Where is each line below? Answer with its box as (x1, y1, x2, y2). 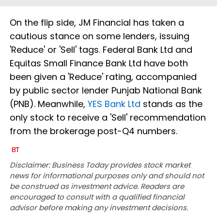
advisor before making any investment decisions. (10, 202, 188, 213)
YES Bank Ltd (88, 98, 140, 110)
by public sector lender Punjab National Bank (10, 84, 202, 97)
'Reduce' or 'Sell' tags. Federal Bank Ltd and (10, 44, 192, 56)
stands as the (140, 98, 202, 110)
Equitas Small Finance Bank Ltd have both (10, 57, 188, 70)
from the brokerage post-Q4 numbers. (10, 125, 177, 138)
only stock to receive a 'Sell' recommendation (10, 111, 206, 124)
